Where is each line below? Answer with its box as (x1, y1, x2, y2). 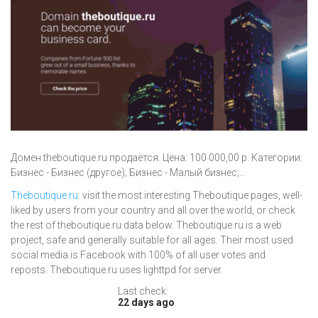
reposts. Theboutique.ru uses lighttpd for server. (11, 264, 223, 276)
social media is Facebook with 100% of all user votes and (11, 249, 265, 261)
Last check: (117, 285, 168, 297)
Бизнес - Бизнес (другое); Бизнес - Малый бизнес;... (11, 167, 246, 179)
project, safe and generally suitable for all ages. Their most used (11, 234, 293, 246)
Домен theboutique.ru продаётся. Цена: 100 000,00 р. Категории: (11, 152, 302, 164)
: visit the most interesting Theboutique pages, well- (78, 190, 302, 202)
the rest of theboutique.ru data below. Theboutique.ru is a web (11, 219, 282, 231)
